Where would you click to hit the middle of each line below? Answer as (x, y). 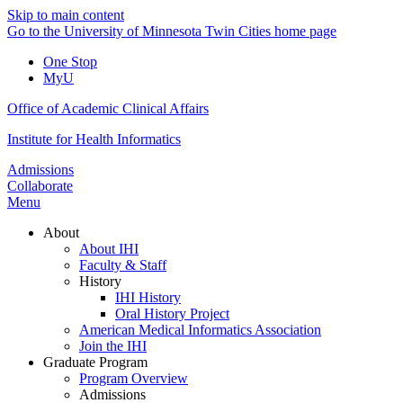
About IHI (109, 249)
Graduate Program (95, 362)
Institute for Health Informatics (94, 139)
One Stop (70, 62)
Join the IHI (113, 346)
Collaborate (40, 186)
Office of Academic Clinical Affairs (108, 108)
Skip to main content (66, 15)
